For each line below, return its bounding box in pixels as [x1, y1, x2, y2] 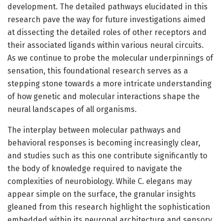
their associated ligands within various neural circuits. [7, 40, 204, 50]
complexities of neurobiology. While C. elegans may [7, 176, 192, 186]
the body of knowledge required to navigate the [7, 163, 182, 173]
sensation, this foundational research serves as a [7, 66, 188, 75]
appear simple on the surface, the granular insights [7, 189, 196, 199]
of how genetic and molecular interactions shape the [7, 91, 200, 101]
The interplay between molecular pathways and [7, 125, 181, 135]
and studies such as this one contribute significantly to [7, 150, 207, 160]
